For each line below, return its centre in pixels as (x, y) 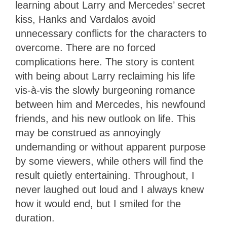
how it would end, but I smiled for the (98, 203)
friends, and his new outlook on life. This (105, 118)
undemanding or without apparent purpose (110, 147)
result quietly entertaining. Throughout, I (105, 175)
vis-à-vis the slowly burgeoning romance (105, 90)
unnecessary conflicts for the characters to (111, 33)
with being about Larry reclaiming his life (105, 76)
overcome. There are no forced (85, 47)
